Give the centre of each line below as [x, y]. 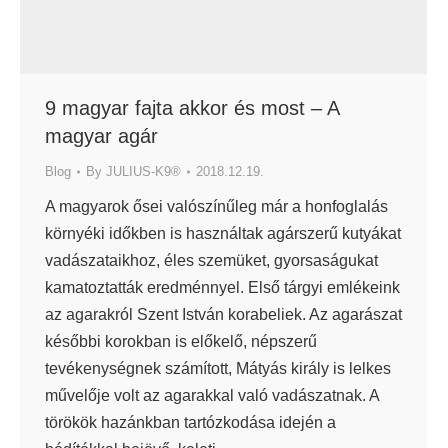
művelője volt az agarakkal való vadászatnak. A [212, 396]
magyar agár [101, 136]
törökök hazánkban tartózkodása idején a [190, 423]
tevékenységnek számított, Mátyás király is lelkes [218, 369]
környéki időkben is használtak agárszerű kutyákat [223, 234]
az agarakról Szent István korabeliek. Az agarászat [223, 315]
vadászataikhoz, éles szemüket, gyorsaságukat [211, 261]
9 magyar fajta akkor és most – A [192, 108]
